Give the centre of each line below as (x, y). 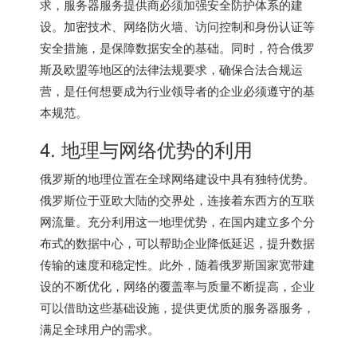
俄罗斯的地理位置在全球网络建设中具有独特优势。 (177, 178)
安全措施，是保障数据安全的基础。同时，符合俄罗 (177, 47)
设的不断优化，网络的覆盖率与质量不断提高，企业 (177, 285)
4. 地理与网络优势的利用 (146, 148)
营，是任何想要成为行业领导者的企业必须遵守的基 (177, 90)
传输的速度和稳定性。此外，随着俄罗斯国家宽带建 (177, 264)
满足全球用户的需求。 (100, 328)
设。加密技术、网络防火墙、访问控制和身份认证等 (177, 25)
